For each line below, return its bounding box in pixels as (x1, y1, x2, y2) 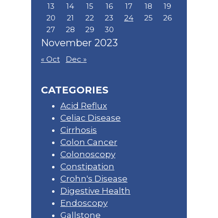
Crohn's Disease (60, 174, 127, 184)
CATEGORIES (41, 84, 109, 96)
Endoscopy (60, 198, 108, 208)
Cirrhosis (60, 125, 97, 135)
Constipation (60, 162, 114, 172)
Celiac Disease (60, 113, 121, 123)
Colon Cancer (60, 137, 117, 147)
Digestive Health (60, 186, 130, 196)
